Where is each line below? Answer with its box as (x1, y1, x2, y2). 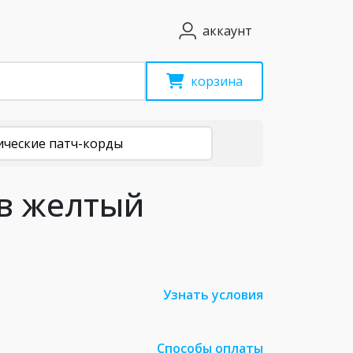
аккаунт (203, 22, 252, 39)
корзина (191, 72, 243, 90)
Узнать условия (163, 286, 263, 303)
